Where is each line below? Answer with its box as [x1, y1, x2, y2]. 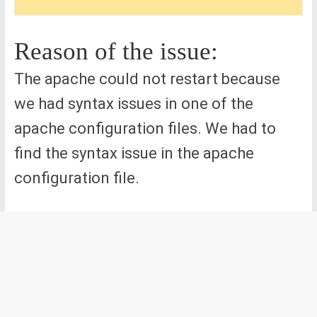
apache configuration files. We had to [13, 119, 276, 137]
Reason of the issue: [13, 37, 218, 65]
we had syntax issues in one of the [13, 94, 253, 113]
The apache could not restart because [13, 69, 280, 88]
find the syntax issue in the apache [13, 144, 254, 162]
